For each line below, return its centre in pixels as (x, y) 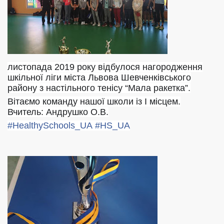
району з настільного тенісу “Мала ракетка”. (99, 88)
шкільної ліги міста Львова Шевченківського (99, 77)
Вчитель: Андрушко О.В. (58, 112)
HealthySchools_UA (52, 125)
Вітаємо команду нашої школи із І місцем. (94, 101)
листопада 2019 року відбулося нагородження (105, 67)
